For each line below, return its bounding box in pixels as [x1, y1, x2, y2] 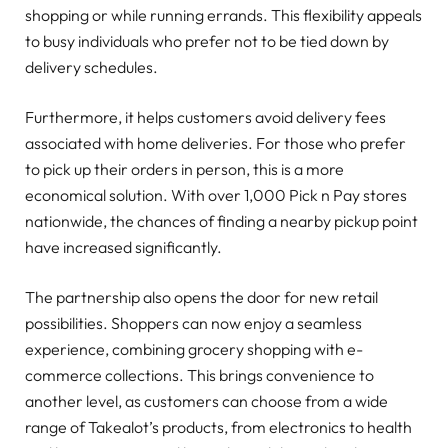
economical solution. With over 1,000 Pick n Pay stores [25, 184, 407, 205]
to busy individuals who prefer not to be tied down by [25, 30, 389, 51]
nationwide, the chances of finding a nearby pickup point [25, 210, 418, 231]
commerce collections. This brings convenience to [25, 365, 374, 386]
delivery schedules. [25, 56, 158, 77]
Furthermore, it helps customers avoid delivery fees [25, 106, 386, 127]
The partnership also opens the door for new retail [25, 287, 378, 308]
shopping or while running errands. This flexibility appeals [25, 4, 422, 25]
